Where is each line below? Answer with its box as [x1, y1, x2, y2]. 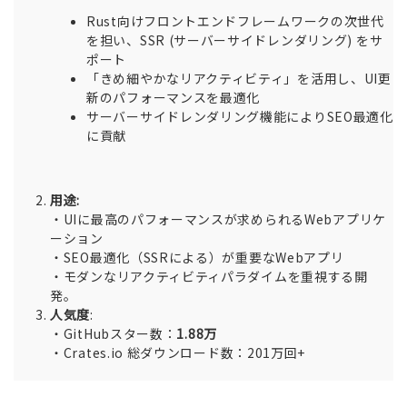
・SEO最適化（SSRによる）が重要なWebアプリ [50, 248, 344, 267]
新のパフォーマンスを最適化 [86, 88, 261, 107]
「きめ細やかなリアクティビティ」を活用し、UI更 [86, 69, 392, 88]
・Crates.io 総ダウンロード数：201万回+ [50, 343, 306, 362]
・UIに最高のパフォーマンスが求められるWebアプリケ [50, 210, 386, 229]
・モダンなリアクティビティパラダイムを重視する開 [50, 267, 368, 286]
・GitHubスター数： [50, 324, 177, 343]
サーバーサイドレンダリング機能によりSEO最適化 [86, 107, 393, 126]
